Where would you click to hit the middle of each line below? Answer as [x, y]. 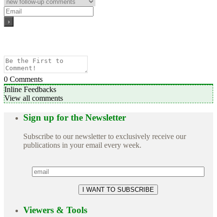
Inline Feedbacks [30, 90]
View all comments [34, 98]
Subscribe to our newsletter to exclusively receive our [105, 136]
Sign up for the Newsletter [75, 117]
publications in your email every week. [82, 145]
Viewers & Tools [55, 210]
